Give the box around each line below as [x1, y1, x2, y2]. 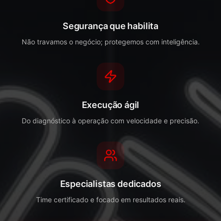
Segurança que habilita [62, 21, 159, 31]
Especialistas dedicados [60, 179, 161, 189]
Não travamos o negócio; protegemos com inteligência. [21, 37, 200, 46]
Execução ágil [81, 100, 140, 110]
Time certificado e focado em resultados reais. [36, 195, 185, 204]
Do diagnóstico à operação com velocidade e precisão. [22, 116, 199, 125]
